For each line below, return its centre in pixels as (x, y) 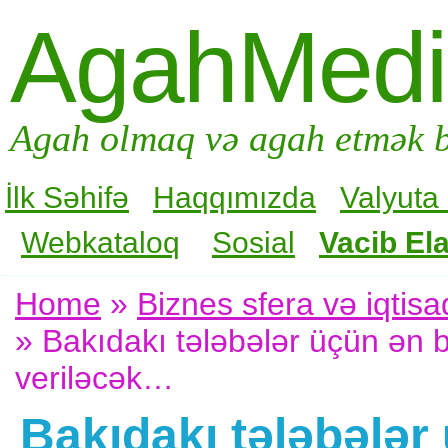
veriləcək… (94, 377)
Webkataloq (100, 242)
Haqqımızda (234, 197)
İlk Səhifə (67, 197)
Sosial (253, 242)
